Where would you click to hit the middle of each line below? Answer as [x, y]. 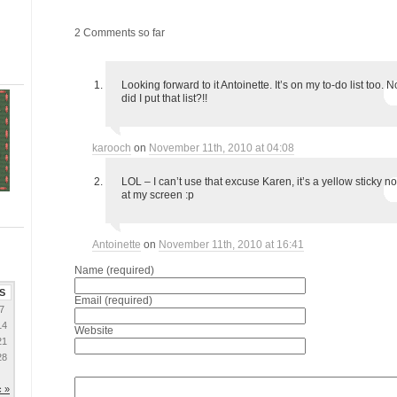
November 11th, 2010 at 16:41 [231, 245]
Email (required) [113, 300]
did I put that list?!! [164, 98]
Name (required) [114, 270]
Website [94, 331]
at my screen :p [158, 195]
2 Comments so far [120, 33]
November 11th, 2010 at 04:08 [222, 148]
